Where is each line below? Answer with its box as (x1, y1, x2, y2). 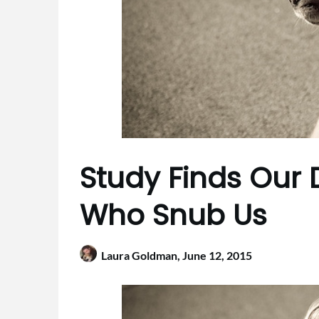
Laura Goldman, (101, 249, 182, 262)
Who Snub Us (80, 195, 267, 235)
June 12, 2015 (182, 249, 252, 262)
